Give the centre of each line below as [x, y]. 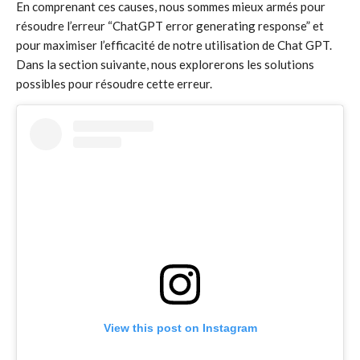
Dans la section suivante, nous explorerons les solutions [165, 64]
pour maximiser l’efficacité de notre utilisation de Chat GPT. [174, 45]
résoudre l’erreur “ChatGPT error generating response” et [170, 26]
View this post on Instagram [180, 328]
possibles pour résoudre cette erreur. [114, 84]
